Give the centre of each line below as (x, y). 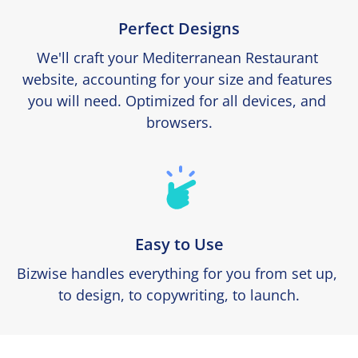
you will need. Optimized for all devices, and (177, 100)
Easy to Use (179, 244)
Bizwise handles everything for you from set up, (177, 273)
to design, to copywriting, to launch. (179, 294)
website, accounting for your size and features (177, 79)
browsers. (179, 122)
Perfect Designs (179, 28)
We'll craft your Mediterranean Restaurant (177, 57)
